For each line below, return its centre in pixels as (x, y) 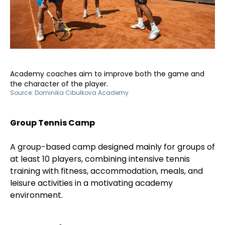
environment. (36, 195)
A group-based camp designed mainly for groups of (113, 147)
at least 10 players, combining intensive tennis (100, 159)
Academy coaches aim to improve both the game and (107, 74)
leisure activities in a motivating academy (91, 183)
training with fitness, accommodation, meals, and (106, 171)
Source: (22, 93)
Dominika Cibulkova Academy (82, 93)
